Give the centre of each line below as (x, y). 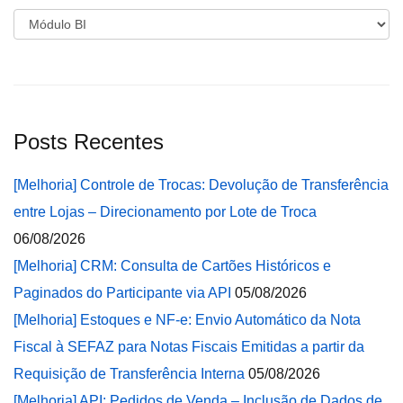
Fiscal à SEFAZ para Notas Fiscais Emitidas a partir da (189, 347)
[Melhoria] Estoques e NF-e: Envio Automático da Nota (187, 320)
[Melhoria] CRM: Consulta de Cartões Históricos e (172, 266)
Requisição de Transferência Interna (129, 374)
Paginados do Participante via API (122, 293)
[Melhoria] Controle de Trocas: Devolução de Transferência (201, 185)
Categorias (50, 21)
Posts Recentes (89, 142)
